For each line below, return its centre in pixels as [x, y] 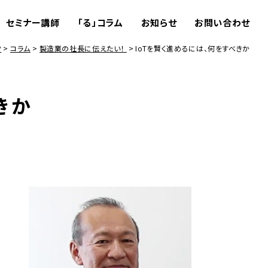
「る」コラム [100, 22]
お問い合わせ [222, 22]
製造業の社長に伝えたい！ [83, 48]
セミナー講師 [33, 22]
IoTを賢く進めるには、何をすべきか [193, 48]
